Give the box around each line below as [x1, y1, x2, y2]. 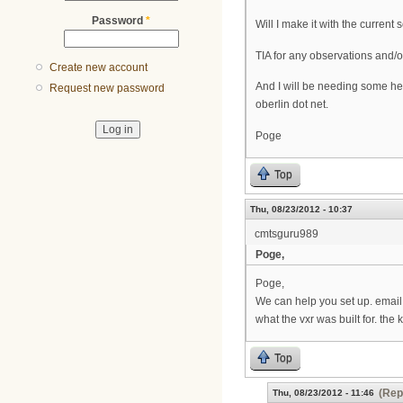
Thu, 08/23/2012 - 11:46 [273, 388, 374, 399]
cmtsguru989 [255, 228, 318, 241]
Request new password [49, 82, 166, 95]
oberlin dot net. [255, 98, 328, 112]
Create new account [49, 61, 148, 75]
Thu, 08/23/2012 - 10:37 [250, 204, 353, 215]
